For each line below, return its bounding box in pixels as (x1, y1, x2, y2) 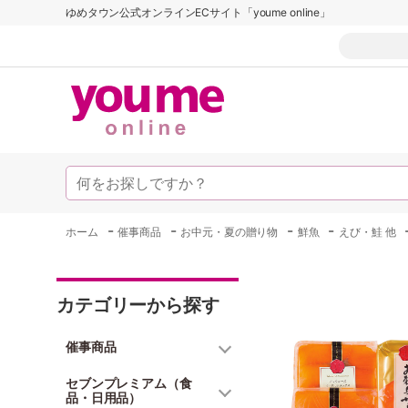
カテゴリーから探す (56, 294, 219, 316)
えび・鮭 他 (339, 225, 396, 239)
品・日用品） (66, 390, 142, 405)
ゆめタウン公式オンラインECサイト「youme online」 (66, 5, 331, 19)
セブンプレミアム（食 (66, 375, 192, 391)
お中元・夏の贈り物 (180, 225, 279, 239)
